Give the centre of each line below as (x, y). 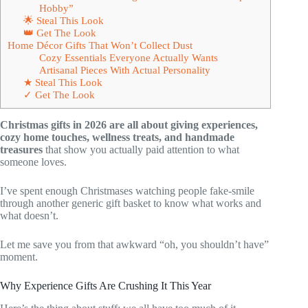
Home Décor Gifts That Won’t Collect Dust (100, 45)
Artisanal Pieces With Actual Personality (124, 69)
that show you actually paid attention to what (141, 149)
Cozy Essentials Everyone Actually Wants (128, 57)
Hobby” (56, 8)
